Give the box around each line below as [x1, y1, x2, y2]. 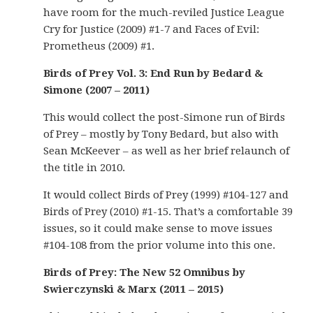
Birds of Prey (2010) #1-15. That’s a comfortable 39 [43, 205, 293, 218]
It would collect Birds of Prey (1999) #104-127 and [43, 189, 289, 201]
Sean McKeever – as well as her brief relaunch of [43, 145, 290, 157]
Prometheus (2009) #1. [43, 40, 155, 52]
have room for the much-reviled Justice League [43, 6, 285, 19]
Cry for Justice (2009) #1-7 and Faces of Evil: [43, 23, 260, 36]
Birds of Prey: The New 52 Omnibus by [43, 266, 246, 279]
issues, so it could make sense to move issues [43, 222, 273, 235]
